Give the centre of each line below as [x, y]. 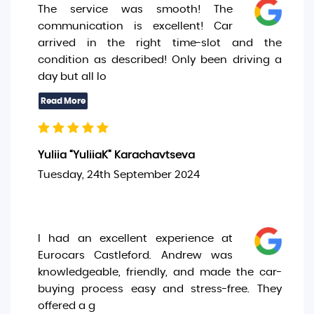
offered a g [66, 306]
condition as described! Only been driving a [159, 60]
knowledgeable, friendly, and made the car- [159, 272]
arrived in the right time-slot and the [159, 43]
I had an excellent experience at [135, 239]
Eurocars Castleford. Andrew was [135, 255]
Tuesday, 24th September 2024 [118, 175]
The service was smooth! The [135, 9]
